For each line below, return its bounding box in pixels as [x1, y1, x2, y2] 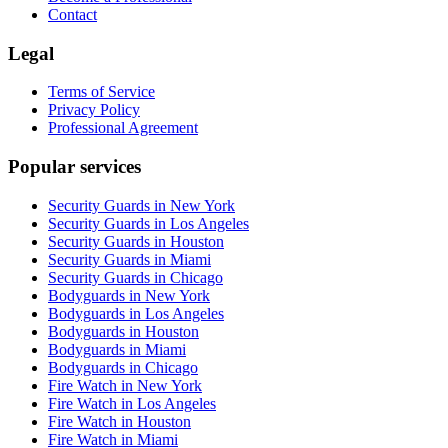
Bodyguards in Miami [48, 340, 186, 358]
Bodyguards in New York [48, 286, 210, 304]
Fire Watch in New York [48, 376, 202, 394]
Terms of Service [48, 83, 155, 101]
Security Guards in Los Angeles [48, 214, 249, 232]
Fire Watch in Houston [48, 412, 191, 430]
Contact [48, 5, 97, 23]
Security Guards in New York [48, 196, 235, 214]
